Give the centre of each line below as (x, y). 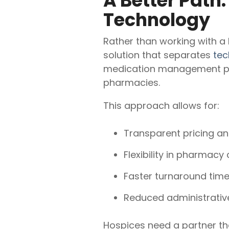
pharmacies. (132, 83)
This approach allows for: (161, 106)
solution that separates (158, 55)
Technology (157, 20)
